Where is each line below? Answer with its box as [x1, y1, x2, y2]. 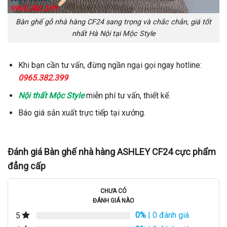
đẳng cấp [8, 160, 46, 171]
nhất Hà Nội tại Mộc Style [71, 29, 156, 39]
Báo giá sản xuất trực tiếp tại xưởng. [18, 108, 145, 118]
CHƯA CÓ [100, 187, 127, 195]
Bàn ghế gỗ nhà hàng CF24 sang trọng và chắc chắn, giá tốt [16, 18, 211, 27]
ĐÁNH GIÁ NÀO [93, 197, 134, 204]
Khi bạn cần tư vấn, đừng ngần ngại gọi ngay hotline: [18, 60, 202, 70]
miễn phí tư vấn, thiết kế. [84, 90, 170, 100]
